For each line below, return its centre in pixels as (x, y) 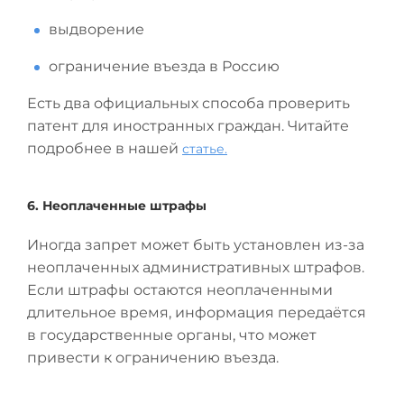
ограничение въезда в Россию (164, 66)
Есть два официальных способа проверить (188, 103)
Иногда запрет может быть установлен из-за (196, 245)
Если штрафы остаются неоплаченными (180, 290)
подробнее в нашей (105, 148)
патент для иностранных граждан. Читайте (188, 126)
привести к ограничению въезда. (153, 358)
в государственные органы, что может (172, 335)
